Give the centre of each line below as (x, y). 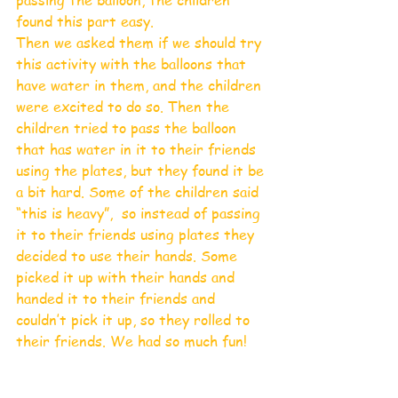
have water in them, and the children (141, 85)
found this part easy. (85, 21)
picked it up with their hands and (127, 277)
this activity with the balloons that (133, 64)
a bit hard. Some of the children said (139, 191)
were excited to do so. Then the (125, 106)
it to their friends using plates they (137, 234)
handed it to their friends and (118, 298)
